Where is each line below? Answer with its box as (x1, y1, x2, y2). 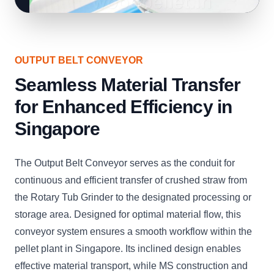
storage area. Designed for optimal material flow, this (15, 209, 241, 220)
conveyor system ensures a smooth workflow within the (15, 226, 252, 237)
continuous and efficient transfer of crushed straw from (15, 175, 247, 185)
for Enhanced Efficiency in (15, 97, 232, 117)
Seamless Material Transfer (15, 75, 241, 95)
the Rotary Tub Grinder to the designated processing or (15, 192, 251, 202)
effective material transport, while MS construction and (15, 261, 248, 271)
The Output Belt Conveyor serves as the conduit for (15, 158, 235, 168)
